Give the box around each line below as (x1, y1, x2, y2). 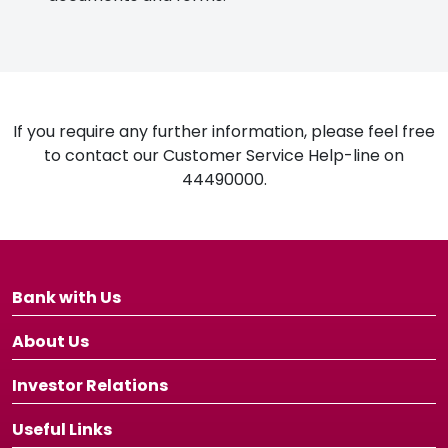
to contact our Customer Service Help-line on (44, 144, 404, 168)
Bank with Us (12, 286, 121, 310)
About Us (12, 330, 89, 354)
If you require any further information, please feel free (13, 120, 435, 144)
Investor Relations (12, 374, 168, 398)
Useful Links (12, 418, 112, 442)
